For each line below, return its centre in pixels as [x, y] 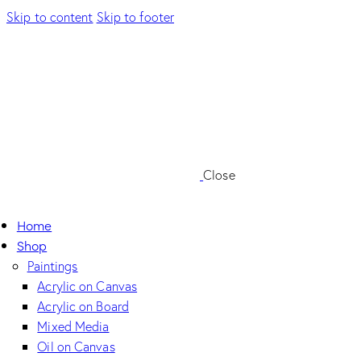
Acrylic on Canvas [87, 286]
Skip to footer [135, 17]
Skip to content [50, 17]
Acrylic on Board [83, 306]
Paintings [52, 266]
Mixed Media [73, 326]
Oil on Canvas [76, 346]
